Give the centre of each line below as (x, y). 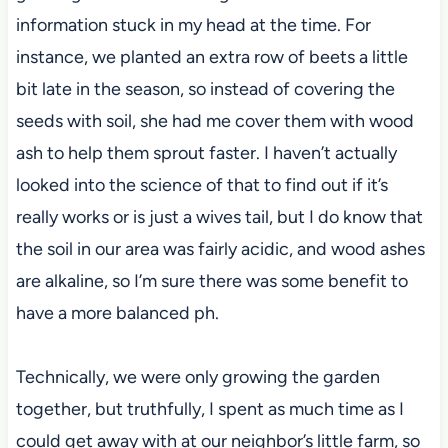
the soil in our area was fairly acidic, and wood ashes (220, 249)
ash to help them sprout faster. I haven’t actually (206, 153)
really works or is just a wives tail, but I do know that (219, 217)
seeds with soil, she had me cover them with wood (214, 121)
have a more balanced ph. (117, 313)
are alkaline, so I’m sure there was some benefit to (211, 281)
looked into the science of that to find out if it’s (201, 185)
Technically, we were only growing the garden (197, 377)
